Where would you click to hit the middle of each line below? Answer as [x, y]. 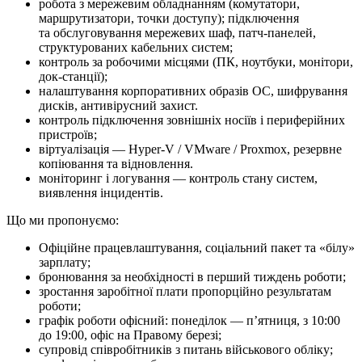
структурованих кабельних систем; [136, 47]
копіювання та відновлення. [116, 163]
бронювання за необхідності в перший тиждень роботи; [192, 276]
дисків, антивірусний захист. [118, 105]
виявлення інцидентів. [101, 192]
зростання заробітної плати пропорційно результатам [185, 291]
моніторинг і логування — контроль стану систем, [178, 178]
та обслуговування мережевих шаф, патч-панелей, [177, 32]
